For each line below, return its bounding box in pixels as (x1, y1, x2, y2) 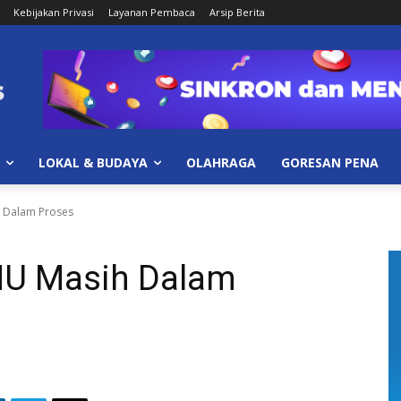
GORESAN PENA (281, 153, 379, 171)
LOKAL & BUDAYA (38, 153, 148, 171)
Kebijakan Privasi (13, 5, 94, 19)
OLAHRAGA (186, 153, 256, 171)
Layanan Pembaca (108, 5, 195, 19)
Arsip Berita (209, 5, 265, 19)
